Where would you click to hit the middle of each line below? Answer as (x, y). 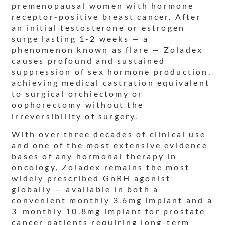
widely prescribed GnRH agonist (91, 178)
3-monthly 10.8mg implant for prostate (109, 211)
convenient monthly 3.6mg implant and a (112, 200)
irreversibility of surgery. (75, 116)
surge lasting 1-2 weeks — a (80, 38)
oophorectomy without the (78, 104)
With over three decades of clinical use (109, 134)
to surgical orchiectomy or (77, 93)
